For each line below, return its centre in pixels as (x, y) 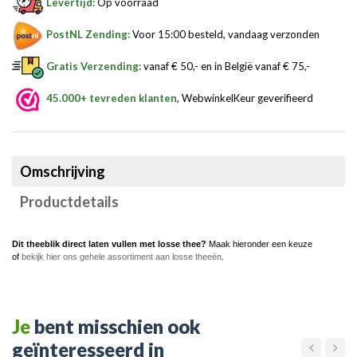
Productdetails (69, 202)
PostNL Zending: (88, 35)
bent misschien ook (118, 327)
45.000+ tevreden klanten (112, 98)
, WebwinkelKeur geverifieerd (245, 98)
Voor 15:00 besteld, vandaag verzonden (225, 35)
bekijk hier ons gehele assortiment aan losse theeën (122, 257)
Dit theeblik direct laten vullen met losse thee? (109, 244)
